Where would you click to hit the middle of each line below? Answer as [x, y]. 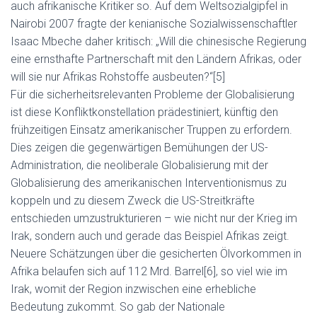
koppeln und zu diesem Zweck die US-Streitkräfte [133, 201]
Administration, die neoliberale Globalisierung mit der [139, 165]
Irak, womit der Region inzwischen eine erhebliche [133, 289]
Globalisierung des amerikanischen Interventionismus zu [149, 183]
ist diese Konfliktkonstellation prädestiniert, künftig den [144, 112]
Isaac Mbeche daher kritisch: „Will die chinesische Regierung [158, 41]
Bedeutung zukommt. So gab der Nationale [118, 307]
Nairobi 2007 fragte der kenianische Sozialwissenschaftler [154, 24]
